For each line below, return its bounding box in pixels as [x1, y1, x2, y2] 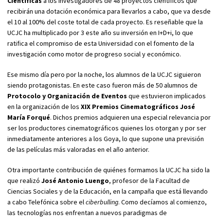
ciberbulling [86, 197, 118, 206]
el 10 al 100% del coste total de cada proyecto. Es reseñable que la [7, 17, 203, 26]
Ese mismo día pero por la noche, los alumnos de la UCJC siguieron [7, 70, 201, 79]
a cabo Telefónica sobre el [7, 197, 86, 206]
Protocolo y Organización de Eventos [7, 91, 127, 100]
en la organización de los [7, 102, 81, 111]
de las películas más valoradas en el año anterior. [7, 145, 149, 154]
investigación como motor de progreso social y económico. [7, 49, 181, 58]
